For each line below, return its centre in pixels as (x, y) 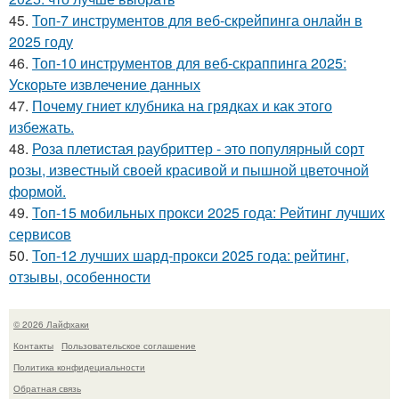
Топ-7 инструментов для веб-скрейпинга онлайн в (197, 20)
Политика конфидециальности (79, 366)
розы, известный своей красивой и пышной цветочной (189, 169)
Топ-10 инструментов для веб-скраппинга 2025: (189, 62)
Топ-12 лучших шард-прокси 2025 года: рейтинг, (191, 255)
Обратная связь (47, 388)
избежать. (41, 126)
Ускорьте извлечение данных (105, 84)
